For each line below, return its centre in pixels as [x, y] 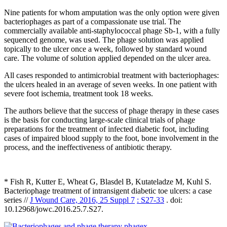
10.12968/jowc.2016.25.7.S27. [54, 209]
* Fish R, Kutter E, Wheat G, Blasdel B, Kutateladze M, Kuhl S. [108, 181]
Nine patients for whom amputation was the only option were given [112, 12]
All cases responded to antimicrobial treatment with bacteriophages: [111, 75]
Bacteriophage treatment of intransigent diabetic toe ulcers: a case [108, 191]
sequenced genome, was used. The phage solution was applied [104, 40]
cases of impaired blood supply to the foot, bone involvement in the [111, 138]
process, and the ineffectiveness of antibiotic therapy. [88, 147]
